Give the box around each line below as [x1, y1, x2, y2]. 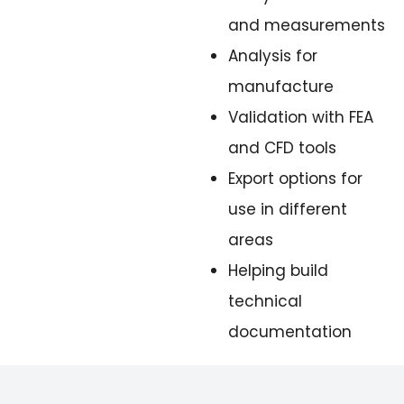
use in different [227, 198, 347, 220]
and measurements [227, 14, 385, 36]
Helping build [227, 260, 328, 281]
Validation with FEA [227, 106, 373, 128]
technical [227, 290, 302, 312]
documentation [227, 321, 352, 343]
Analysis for [227, 45, 317, 67]
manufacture [227, 76, 334, 97]
